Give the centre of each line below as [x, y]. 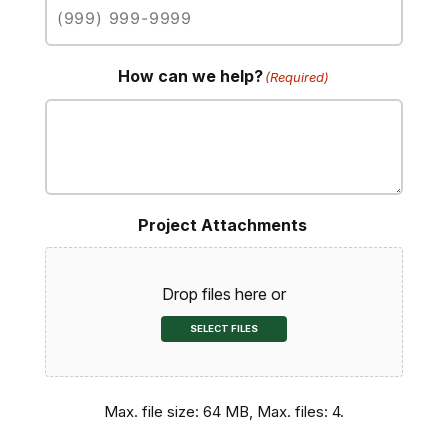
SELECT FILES [223, 329]
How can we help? [191, 76]
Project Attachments [223, 225]
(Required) [297, 77]
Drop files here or [223, 294]
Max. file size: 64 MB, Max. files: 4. [223, 412]
